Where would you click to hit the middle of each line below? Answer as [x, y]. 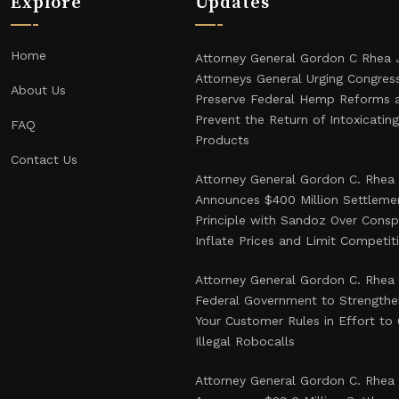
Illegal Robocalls [244, 341]
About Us [38, 90]
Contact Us [44, 159]
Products [222, 140]
